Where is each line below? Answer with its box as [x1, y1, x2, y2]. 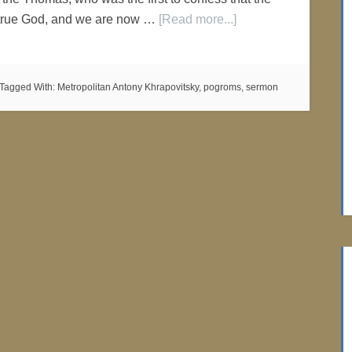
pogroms [203, 82, 241, 93]
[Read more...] [159, 13, 236, 26]
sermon [246, 82, 278, 93]
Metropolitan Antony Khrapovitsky [57, 82, 199, 93]
